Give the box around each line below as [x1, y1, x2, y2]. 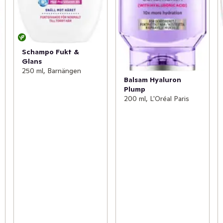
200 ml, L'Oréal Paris [123, 94, 189, 103]
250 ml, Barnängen [21, 66, 81, 75]
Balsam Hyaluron [123, 75, 181, 84]
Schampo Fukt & [21, 47, 79, 56]
